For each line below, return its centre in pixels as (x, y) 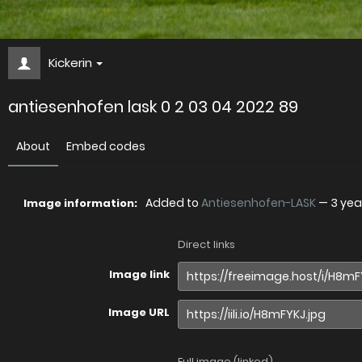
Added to (173, 203)
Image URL (139, 313)
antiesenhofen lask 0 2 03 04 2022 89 (153, 107)
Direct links (206, 245)
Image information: (80, 204)
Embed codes (106, 147)
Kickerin (70, 63)
